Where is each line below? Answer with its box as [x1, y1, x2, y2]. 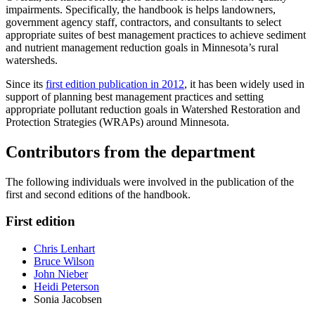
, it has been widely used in [184, 77, 304, 90]
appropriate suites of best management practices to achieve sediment [6, 28, 306, 41]
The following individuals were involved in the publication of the [6, 175, 294, 188]
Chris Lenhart [34, 243, 95, 255]
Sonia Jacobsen [34, 293, 102, 306]
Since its [6, 77, 46, 90]
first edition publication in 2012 [46, 77, 184, 90]
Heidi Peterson [34, 281, 99, 293]
